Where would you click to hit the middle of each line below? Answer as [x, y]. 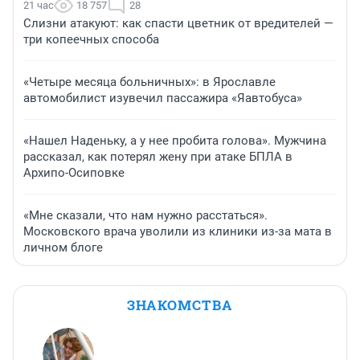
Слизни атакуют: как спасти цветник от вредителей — [178, 23]
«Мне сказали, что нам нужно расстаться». [145, 215]
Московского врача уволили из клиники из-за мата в [178, 231]
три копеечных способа [91, 39]
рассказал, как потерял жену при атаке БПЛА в [158, 156]
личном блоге [63, 247]
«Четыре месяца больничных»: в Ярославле [149, 82]
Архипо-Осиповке [74, 172]
